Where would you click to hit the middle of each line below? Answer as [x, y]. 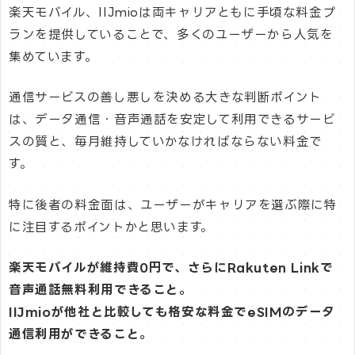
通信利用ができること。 [81, 334]
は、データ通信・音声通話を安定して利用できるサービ [172, 120]
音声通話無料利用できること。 [101, 289]
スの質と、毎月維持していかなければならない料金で [166, 142]
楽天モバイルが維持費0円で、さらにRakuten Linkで [171, 267]
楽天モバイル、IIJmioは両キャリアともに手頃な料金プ [172, 13]
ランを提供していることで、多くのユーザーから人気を [171, 35]
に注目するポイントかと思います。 [111, 227]
